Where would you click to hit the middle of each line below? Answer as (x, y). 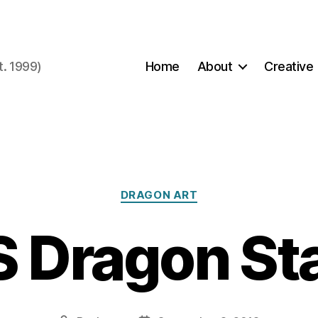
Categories (190, 188)
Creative (289, 66)
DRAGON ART (159, 195)
